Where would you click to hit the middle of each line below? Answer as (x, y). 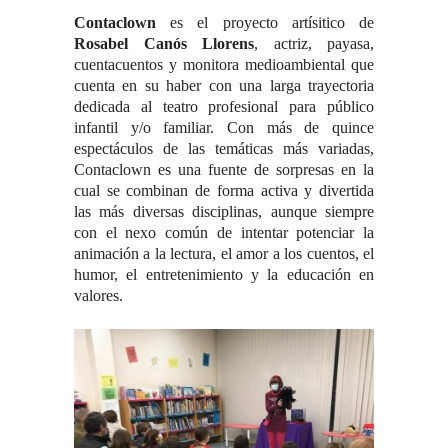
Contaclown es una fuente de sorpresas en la (224, 169)
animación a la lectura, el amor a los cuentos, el (224, 253)
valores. (98, 295)
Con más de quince (300, 127)
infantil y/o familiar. (150, 127)
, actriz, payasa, (314, 43)
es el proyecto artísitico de (272, 22)
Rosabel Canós (130, 43)
